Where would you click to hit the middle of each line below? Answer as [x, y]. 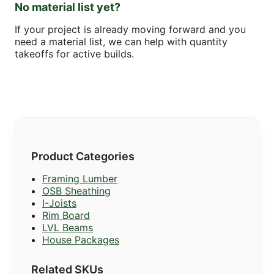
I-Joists [59, 203]
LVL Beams [68, 227]
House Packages [81, 239]
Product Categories [83, 156]
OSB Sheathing [76, 191]
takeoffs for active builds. [74, 54]
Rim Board [66, 215]
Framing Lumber [80, 178]
